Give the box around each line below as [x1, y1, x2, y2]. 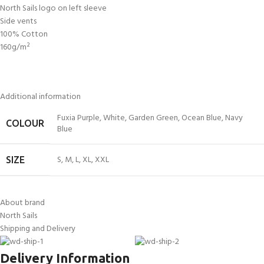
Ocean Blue [181, 111, 222, 126]
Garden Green [128, 111, 178, 126]
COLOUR [6, 118, 44, 129]
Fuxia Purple [57, 111, 100, 126]
